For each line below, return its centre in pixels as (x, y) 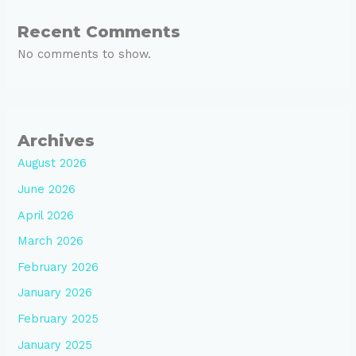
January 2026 (55, 293)
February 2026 (58, 267)
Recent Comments (99, 32)
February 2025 (58, 319)
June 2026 (47, 189)
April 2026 (46, 215)
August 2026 (52, 163)
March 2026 (51, 241)
